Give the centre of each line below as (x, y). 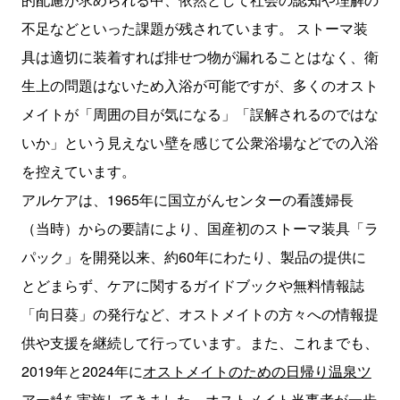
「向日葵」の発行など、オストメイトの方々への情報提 (200, 314)
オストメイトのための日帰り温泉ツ (257, 371)
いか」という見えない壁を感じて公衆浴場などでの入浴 (200, 143)
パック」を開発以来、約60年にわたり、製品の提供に (193, 257)
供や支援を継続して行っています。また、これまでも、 (200, 343)
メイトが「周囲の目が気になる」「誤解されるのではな (200, 114)
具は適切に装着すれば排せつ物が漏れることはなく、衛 (200, 57)
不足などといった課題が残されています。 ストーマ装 (194, 29)
